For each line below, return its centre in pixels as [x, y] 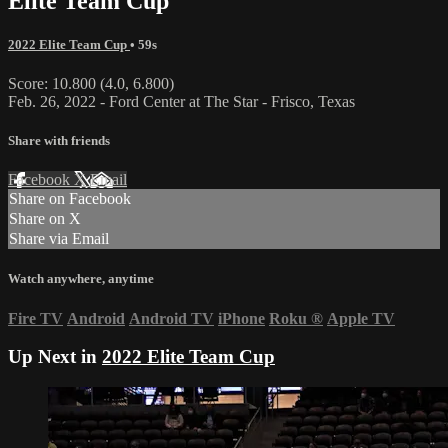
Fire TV [35, 318]
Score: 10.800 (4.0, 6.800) [91, 83]
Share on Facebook [70, 199]
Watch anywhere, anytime [81, 279]
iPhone [241, 318]
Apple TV [361, 318]
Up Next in [55, 357]
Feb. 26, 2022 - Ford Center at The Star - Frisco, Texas [181, 101]
